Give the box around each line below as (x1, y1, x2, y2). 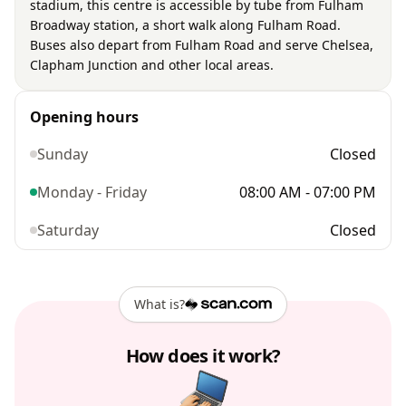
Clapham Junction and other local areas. (30, 56, 274, 73)
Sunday (37, 144, 88, 164)
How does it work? (125, 343, 281, 368)
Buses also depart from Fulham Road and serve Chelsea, (30, 36, 373, 53)
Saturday (37, 220, 99, 240)
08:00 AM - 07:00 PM (239, 182, 376, 202)
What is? (133, 295, 185, 313)
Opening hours (30, 107, 139, 127)
